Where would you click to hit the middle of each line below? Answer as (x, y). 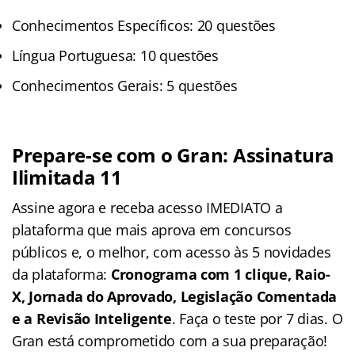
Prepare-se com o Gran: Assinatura (174, 155)
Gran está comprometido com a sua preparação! (170, 340)
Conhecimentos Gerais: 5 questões (125, 85)
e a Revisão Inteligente (92, 318)
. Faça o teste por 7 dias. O (257, 318)
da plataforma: (61, 274)
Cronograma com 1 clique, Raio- (220, 274)
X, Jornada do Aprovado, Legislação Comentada (175, 296)
